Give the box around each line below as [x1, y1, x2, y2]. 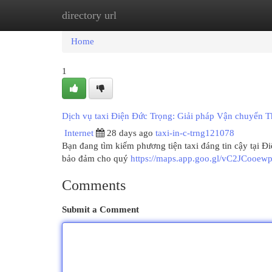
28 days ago [107, 128, 153, 138]
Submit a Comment [62, 205, 139, 214]
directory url [62, 9, 117, 21]
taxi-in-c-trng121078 [155, 128, 234, 138]
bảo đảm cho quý [62, 154, 131, 163]
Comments [62, 177, 126, 193]
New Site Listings [121, 10, 188, 20]
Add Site [206, 10, 239, 20]
